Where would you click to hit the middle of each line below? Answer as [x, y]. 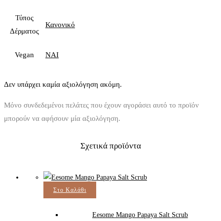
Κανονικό [60, 24]
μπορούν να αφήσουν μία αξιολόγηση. [62, 118]
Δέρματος [24, 31]
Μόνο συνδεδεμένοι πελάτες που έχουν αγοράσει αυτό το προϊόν [101, 105]
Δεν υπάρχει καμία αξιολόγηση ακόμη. [63, 84]
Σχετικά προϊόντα [110, 146]
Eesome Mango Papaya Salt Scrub [140, 215]
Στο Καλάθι [70, 190]
